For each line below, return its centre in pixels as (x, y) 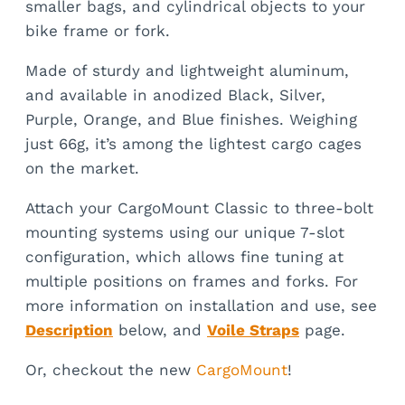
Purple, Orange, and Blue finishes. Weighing (191, 119)
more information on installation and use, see (201, 305)
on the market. (82, 168)
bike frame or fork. (100, 30)
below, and (160, 330)
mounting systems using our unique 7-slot (185, 232)
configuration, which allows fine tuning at (184, 256)
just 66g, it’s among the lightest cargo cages (193, 143)
